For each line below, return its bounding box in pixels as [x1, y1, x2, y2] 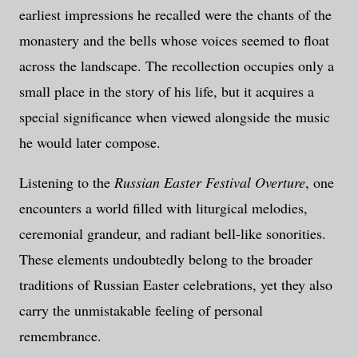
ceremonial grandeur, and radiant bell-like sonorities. [19, 223, 326, 243]
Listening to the [19, 172, 114, 192]
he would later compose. [19, 132, 161, 152]
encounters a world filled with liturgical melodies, [19, 197, 308, 217]
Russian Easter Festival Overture [114, 172, 305, 192]
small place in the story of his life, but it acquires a [19, 81, 314, 101]
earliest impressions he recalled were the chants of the [19, 4, 332, 24]
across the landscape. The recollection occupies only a [19, 55, 334, 75]
